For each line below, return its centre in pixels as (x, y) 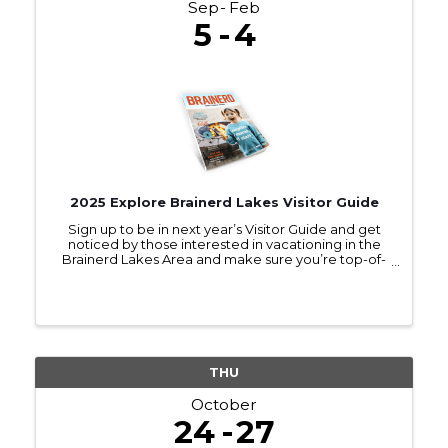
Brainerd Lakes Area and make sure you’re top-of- (224, 259)
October (224, 404)
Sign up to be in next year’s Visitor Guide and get (224, 229)
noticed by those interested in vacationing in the (224, 244)
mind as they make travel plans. (224, 274)
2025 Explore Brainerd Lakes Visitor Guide (224, 202)
